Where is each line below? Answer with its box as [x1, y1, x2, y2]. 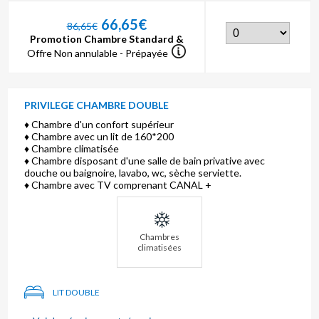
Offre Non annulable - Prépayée [27, 46, 169, 59]
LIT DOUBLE [53, 286, 100, 298]
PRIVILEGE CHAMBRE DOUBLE [24, 98, 169, 111]
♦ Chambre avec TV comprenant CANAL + [24, 178, 212, 191]
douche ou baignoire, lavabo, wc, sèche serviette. [24, 166, 242, 179]
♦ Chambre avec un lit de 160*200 [24, 130, 174, 142]
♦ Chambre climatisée [24, 142, 120, 155]
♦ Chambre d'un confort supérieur [24, 117, 174, 130]
